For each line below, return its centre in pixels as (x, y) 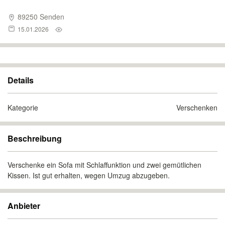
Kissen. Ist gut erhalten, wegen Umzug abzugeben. (89, 175)
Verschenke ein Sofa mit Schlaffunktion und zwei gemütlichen (104, 165)
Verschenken (197, 107)
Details (21, 80)
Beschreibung (35, 138)
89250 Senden (40, 17)
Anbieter (24, 206)
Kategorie (23, 107)
